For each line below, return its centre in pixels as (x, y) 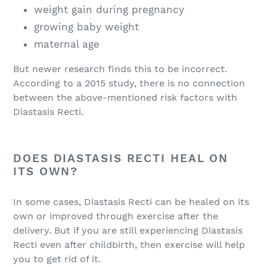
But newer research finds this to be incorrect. (120, 69)
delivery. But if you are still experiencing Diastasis (128, 230)
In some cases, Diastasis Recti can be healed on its (131, 201)
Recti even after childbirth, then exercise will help (129, 244)
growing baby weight (86, 27)
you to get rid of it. (57, 259)
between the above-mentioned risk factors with (125, 98)
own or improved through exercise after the (116, 216)
